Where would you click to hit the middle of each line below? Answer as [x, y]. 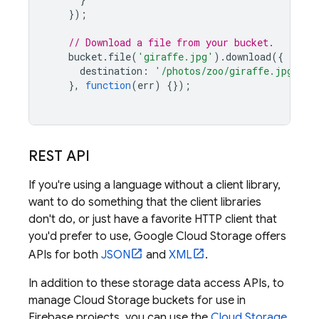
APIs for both [65, 255]
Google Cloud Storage [193, 236]
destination [111, 71]
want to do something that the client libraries [145, 202]
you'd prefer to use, [81, 236]
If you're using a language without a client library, [155, 185]
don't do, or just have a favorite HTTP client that [153, 219]
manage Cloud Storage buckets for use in [137, 300]
